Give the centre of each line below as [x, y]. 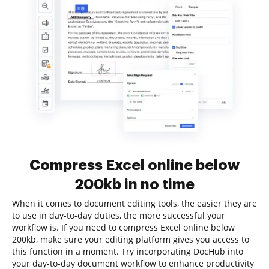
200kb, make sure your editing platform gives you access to [131, 239]
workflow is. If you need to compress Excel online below [123, 227]
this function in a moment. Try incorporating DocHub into [128, 251]
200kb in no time [134, 184]
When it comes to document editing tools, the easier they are [134, 203]
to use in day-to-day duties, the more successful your [119, 215]
